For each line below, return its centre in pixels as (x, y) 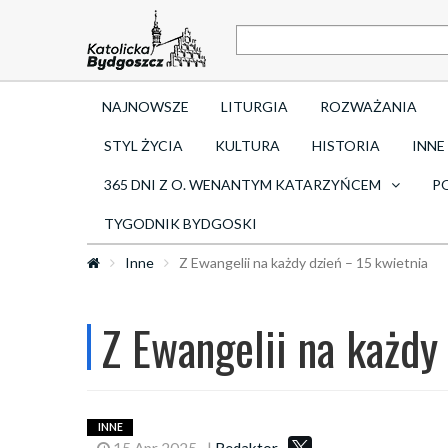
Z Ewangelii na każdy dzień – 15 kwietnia (303, 262)
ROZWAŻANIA (368, 106)
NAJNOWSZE (145, 106)
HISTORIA (346, 145)
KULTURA (247, 145)
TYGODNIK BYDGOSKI (180, 223)
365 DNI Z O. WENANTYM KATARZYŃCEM (242, 184)
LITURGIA (254, 106)
